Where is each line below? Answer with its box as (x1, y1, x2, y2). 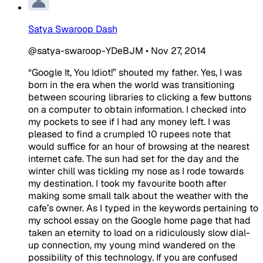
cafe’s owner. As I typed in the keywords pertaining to (28, 201, 258, 214)
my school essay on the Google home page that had (28, 214, 251, 227)
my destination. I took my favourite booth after (28, 177, 227, 190)
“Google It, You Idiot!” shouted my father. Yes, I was (28, 66, 242, 79)
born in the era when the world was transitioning (28, 78, 235, 91)
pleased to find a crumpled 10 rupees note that (28, 127, 231, 140)
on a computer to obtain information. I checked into (28, 103, 246, 116)
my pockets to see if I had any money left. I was (28, 115, 230, 128)
